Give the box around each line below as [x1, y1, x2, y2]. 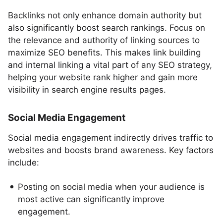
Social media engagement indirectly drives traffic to [8, 133, 213, 143]
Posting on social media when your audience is [18, 182, 205, 192]
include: [8, 158, 39, 167]
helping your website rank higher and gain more [8, 72, 198, 82]
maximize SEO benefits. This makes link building [8, 48, 201, 57]
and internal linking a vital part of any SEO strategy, [8, 60, 212, 70]
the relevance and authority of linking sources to [8, 35, 200, 45]
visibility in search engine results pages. [8, 85, 166, 95]
